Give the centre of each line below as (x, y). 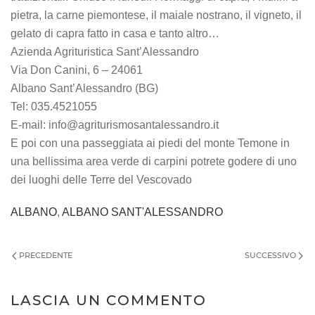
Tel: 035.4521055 (54, 107)
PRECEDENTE (45, 255)
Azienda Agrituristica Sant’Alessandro (105, 52)
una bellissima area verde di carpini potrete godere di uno (154, 161)
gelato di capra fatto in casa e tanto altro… (115, 33)
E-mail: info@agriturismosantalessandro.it (115, 125)
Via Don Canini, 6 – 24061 (77, 70)
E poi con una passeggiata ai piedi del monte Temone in (150, 143)
